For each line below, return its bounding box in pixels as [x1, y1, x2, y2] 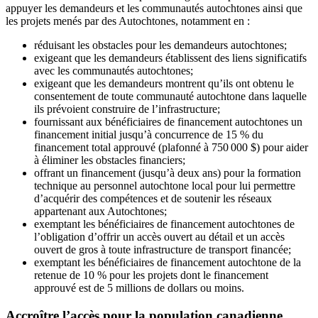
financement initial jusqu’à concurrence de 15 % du [34, 128, 263, 141]
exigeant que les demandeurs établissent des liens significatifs [34, 51, 307, 64]
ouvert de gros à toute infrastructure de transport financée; [34, 243, 291, 256]
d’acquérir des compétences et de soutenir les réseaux [34, 192, 272, 204]
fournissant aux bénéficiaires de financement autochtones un [34, 115, 302, 128]
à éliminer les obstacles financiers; [34, 153, 185, 166]
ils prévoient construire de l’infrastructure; [34, 102, 220, 115]
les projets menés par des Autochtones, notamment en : [6, 14, 250, 27]
